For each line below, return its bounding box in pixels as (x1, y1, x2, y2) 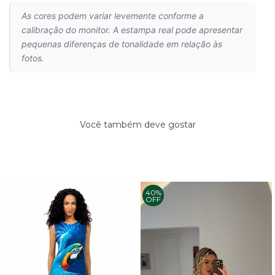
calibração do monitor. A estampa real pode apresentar (21, 25, 242, 36)
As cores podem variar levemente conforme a (21, 10, 204, 21)
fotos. (21, 53, 44, 64)
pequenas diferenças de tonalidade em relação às (21, 39, 222, 50)
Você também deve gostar (79, 119, 196, 131)
